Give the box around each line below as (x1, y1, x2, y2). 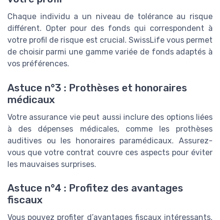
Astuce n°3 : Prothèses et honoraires (7, 82, 187, 94)
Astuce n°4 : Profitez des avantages (7, 182, 183, 194)
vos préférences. (7, 59, 69, 69)
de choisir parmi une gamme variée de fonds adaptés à (7, 47, 213, 57)
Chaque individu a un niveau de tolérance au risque (7, 12, 213, 22)
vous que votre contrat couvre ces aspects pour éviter (7, 147, 213, 157)
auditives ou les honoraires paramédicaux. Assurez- (7, 136, 213, 145)
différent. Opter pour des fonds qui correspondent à (7, 24, 213, 33)
